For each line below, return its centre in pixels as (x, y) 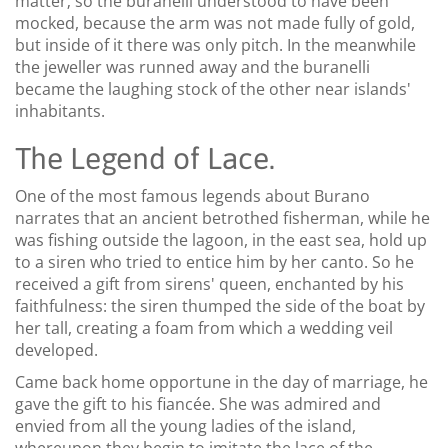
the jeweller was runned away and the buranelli (192, 66)
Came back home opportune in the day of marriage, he (221, 381)
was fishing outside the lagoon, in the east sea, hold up (221, 239)
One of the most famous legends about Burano (192, 195)
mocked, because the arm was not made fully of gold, (215, 22)
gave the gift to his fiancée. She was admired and (198, 403)
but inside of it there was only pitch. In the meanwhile (215, 44)
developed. (56, 349)
